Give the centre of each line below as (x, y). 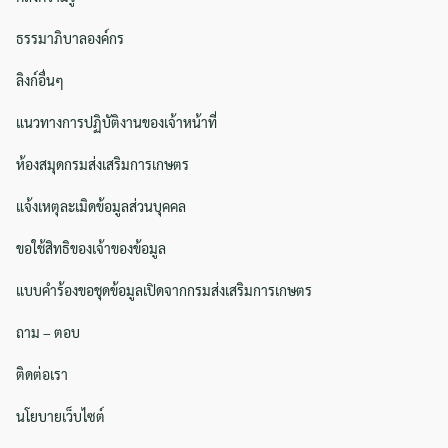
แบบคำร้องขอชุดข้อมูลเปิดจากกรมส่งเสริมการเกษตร (164, 289)
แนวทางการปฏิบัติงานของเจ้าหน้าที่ (116, 121)
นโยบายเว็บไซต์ (60, 415)
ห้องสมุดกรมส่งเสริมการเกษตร (102, 163)
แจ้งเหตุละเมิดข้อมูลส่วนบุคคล (101, 205)
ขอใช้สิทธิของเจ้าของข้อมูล (91, 247)
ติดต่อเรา (42, 373)
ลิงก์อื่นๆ (40, 79)
